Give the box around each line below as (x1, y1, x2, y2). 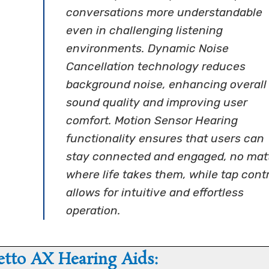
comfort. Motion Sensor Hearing (65, 113, 238, 128)
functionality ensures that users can (65, 131, 264, 146)
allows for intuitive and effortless (65, 186, 244, 200)
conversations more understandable (65, 5, 262, 20)
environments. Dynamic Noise (65, 41, 229, 56)
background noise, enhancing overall (65, 77, 267, 92)
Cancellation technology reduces (65, 59, 246, 74)
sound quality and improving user (65, 95, 247, 110)
